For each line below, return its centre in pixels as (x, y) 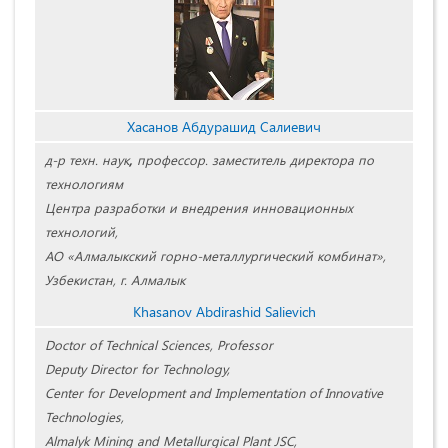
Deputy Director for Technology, (137, 369)
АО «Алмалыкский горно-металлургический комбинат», (215, 256)
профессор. (172, 160)
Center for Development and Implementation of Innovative (214, 393)
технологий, (81, 232)
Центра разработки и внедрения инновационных (199, 208)
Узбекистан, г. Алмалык (115, 280)
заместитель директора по (293, 160)
